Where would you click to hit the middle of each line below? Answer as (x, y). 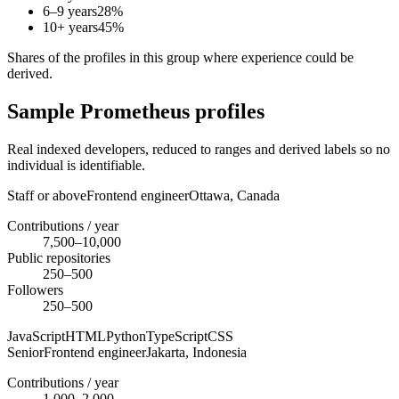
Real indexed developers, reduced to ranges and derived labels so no (199, 149)
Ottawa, (213, 195)
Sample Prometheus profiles (136, 112)
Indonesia (220, 352)
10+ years (70, 28)
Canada (258, 195)
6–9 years (70, 12)
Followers (35, 290)
